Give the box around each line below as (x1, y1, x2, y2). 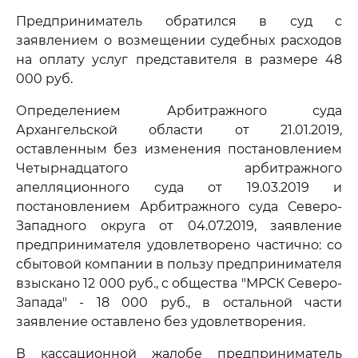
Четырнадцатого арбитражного (16, 161, 342, 176)
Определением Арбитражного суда (16, 103, 342, 118)
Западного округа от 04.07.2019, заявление (16, 218, 342, 233)
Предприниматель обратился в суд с (16, 14, 342, 29)
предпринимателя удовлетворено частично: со (16, 237, 342, 253)
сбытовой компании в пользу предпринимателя (16, 257, 342, 272)
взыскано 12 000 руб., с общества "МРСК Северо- (16, 276, 342, 291)
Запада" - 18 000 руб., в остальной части (16, 295, 342, 310)
